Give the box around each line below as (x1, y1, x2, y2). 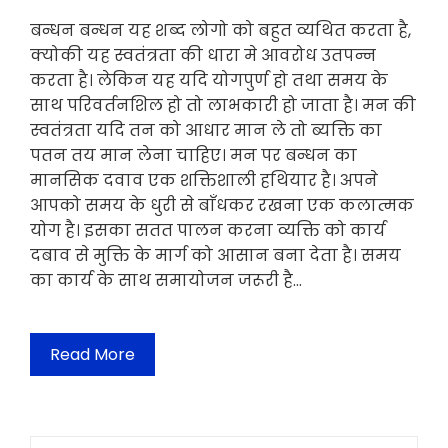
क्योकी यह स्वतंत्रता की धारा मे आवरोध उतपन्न (30, 44, 376, 68)
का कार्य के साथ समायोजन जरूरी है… (30, 269, 302, 293)
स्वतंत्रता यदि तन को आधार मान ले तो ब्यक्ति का (30, 119, 382, 143)
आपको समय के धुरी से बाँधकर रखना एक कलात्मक (30, 194, 414, 218)
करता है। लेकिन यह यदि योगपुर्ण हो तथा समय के (30, 69, 388, 93)
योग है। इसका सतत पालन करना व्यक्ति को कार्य (30, 219, 386, 243)
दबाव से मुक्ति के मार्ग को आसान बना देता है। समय (30, 244, 401, 268)
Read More (50, 343, 135, 367)
